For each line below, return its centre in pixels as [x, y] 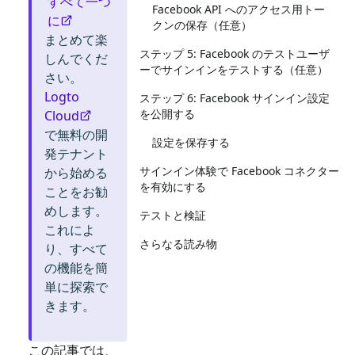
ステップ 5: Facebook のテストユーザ [235, 53]
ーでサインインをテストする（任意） [234, 69]
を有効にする [173, 187]
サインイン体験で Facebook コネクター [239, 171]
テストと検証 [173, 215]
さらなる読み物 [178, 244]
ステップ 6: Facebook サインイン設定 [235, 98]
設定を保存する [191, 142]
